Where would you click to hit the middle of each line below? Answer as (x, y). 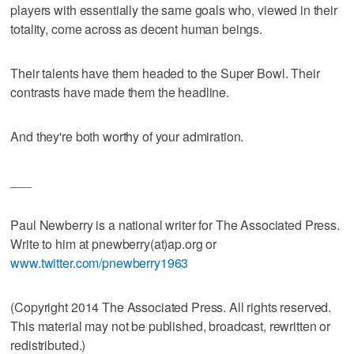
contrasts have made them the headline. (120, 92)
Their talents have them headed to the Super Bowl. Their (165, 73)
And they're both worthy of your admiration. (127, 136)
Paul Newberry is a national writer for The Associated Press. (175, 224)
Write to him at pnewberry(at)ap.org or (114, 243)
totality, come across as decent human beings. (137, 28)
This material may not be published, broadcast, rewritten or (171, 326)
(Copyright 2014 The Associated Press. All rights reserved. (171, 307)
